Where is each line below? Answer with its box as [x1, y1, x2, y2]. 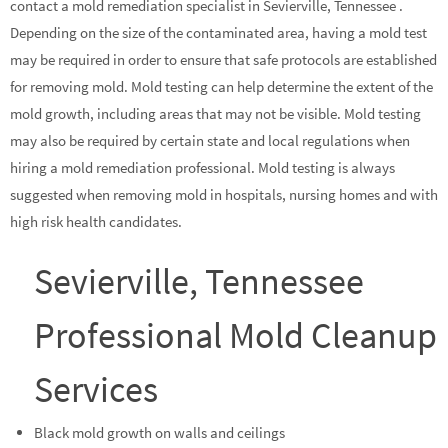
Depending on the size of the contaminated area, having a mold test [10, 23, 427, 43]
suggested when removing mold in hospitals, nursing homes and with [10, 185, 438, 205]
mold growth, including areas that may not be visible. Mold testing [10, 104, 421, 124]
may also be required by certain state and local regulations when [10, 131, 410, 151]
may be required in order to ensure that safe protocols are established [10, 50, 437, 70]
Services [34, 367, 159, 413]
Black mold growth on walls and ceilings [34, 423, 286, 443]
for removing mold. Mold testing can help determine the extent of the [10, 77, 433, 97]
